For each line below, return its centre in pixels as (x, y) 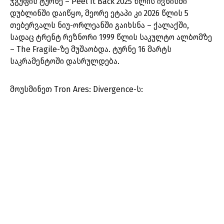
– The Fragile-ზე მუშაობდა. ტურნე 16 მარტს (91, 49)
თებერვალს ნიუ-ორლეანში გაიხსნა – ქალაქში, (99, 25)
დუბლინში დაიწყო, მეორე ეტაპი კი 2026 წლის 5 (99, 13)
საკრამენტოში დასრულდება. (65, 61)
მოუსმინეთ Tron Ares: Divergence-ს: (76, 89)
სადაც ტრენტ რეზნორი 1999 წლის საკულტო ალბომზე (111, 37)
